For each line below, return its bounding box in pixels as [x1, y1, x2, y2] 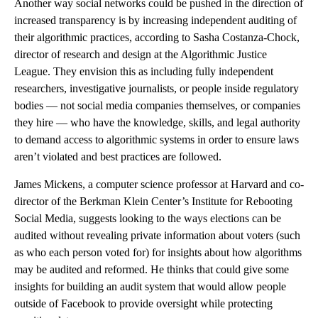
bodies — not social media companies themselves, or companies [14, 99, 300, 112]
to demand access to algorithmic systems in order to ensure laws [14, 133, 299, 146]
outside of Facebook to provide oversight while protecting [14, 297, 273, 310]
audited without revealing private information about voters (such [14, 229, 300, 242]
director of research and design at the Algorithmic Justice [14, 48, 267, 61]
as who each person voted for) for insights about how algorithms [14, 246, 302, 259]
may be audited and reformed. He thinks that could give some [14, 263, 289, 276]
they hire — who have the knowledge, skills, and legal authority [14, 116, 300, 129]
